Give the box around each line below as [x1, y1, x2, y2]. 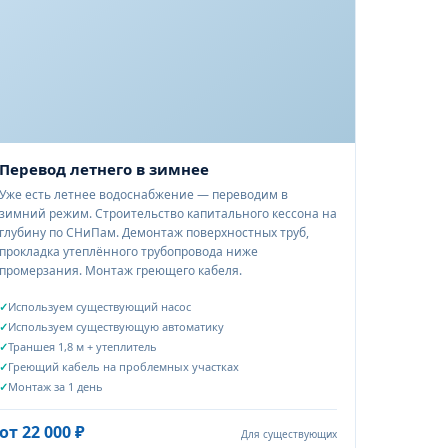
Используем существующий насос [8, 299, 191, 314]
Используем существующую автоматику [8, 319, 224, 334]
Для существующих [241, 427, 337, 441]
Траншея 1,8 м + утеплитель [8, 339, 157, 354]
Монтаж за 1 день [8, 379, 103, 394]
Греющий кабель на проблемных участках [8, 359, 239, 374]
